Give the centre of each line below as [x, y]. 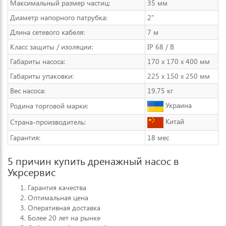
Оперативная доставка [64, 208]
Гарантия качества [57, 187]
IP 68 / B [161, 47]
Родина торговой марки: [49, 106]
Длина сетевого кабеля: [47, 32]
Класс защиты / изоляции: [51, 47]
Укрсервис [32, 172]
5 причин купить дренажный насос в [93, 161]
